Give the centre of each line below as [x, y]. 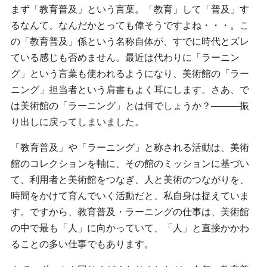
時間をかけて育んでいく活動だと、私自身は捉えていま [130, 195]
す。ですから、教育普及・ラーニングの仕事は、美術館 [130, 212]
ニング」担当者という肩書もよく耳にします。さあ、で [130, 89]
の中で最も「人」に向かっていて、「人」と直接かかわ [130, 228]
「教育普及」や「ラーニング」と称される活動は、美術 [130, 147]
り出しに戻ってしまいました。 [77, 122]
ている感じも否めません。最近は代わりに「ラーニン [125, 57]
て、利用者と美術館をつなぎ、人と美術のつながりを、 [130, 179]
